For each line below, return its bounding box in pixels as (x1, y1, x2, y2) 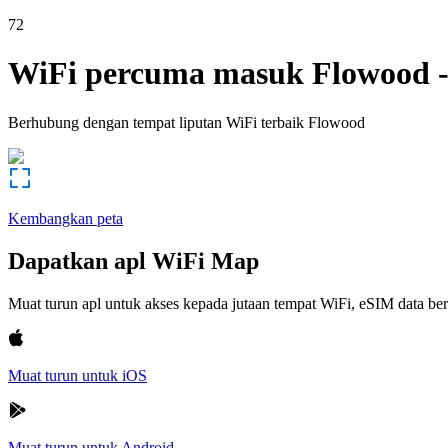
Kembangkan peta (8, 209, 123, 227)
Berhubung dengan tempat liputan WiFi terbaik (8, 113, 304, 131)
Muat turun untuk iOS (8, 366, 147, 384)
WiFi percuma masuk (8, 55, 304, 92)
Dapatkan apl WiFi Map (8, 247, 259, 274)
